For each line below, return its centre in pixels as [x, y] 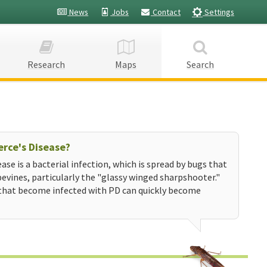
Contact [166, 12]
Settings [218, 12]
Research [46, 64]
